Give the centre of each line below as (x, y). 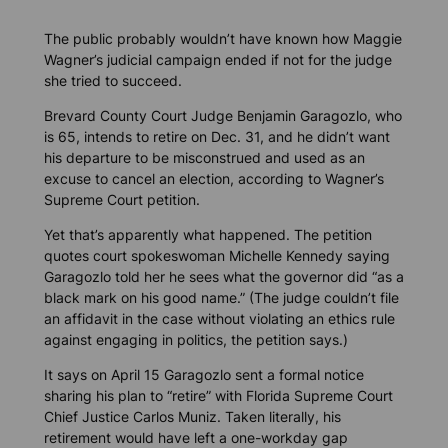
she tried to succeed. (112, 80)
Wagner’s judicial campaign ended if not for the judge (217, 59)
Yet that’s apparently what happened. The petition (207, 234)
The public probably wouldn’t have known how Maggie (222, 38)
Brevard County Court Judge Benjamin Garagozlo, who (222, 115)
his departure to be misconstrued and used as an (204, 157)
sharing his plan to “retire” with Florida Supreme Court (218, 396)
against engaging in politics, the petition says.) (195, 339)
